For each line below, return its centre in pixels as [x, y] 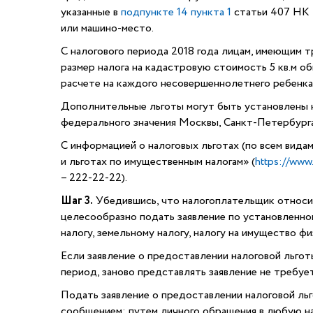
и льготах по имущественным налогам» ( [158, 162]
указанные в [91, 12]
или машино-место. [107, 28]
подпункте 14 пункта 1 [176, 12]
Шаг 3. [77, 201]
